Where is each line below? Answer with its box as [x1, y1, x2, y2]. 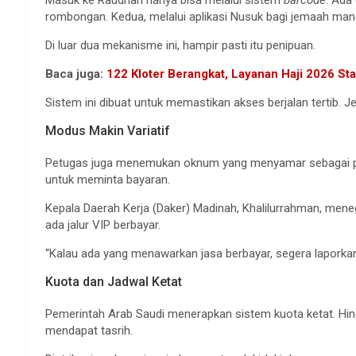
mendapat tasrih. [45, 323, 133, 339]
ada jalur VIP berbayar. [45, 218, 161, 233]
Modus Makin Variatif [45, 123, 170, 139]
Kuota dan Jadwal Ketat [45, 274, 182, 290]
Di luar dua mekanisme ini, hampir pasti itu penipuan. [45, 38, 315, 53]
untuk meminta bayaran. [45, 172, 170, 188]
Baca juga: [45, 67, 106, 82]
